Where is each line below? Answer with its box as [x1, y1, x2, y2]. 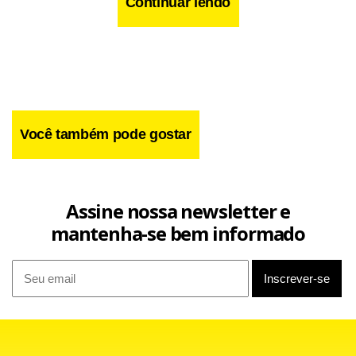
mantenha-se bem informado [51, 220, 305, 246]
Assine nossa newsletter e [66, 198, 290, 224]
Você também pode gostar [20, 126, 192, 142]
